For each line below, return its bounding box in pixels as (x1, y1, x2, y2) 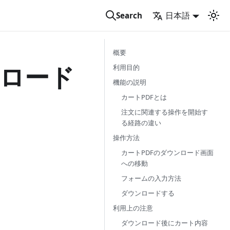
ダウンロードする (121, 188, 175, 198)
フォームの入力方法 (121, 174, 181, 183)
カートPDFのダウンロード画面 (121, 148, 214, 157)
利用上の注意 (113, 203, 153, 213)
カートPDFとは (121, 92, 167, 102)
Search (116, 10, 143, 21)
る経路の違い (121, 118, 161, 127)
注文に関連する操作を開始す (121, 107, 208, 117)
